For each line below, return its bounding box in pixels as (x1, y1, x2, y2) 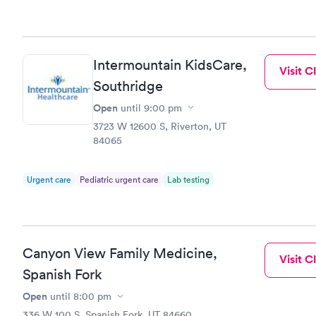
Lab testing (167, 173, 209, 186)
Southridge (93, 77, 163, 95)
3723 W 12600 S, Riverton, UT (93, 119, 226, 133)
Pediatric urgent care (80, 173, 159, 186)
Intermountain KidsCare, (93, 56, 247, 73)
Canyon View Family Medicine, (23, 245, 217, 262)
